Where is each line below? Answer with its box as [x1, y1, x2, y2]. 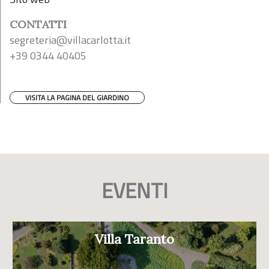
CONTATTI [10, 17, 67, 31]
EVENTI [101, 174, 168, 207]
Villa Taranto [95, 231, 174, 247]
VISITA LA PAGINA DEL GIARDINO [25, 92, 129, 103]
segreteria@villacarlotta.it [10, 32, 131, 48]
